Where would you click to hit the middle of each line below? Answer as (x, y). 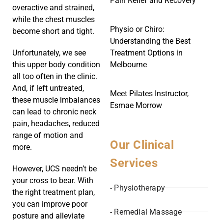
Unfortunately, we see (49, 53)
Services (134, 163)
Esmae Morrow (136, 105)
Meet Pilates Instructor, (149, 93)
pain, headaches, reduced (56, 124)
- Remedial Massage (146, 212)
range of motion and (48, 136)
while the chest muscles (54, 20)
